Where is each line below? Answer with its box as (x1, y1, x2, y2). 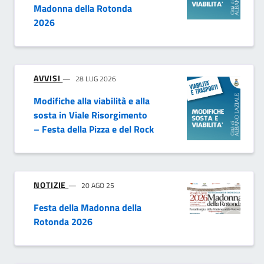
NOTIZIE (34, 179, 69, 192)
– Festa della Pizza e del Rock (34, 122, 154, 137)
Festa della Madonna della (34, 200, 141, 215)
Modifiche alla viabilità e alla (34, 94, 150, 108)
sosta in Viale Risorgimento (34, 108, 147, 123)
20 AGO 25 (81, 180, 115, 192)
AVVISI (34, 72, 63, 85)
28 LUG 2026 (75, 73, 117, 85)
